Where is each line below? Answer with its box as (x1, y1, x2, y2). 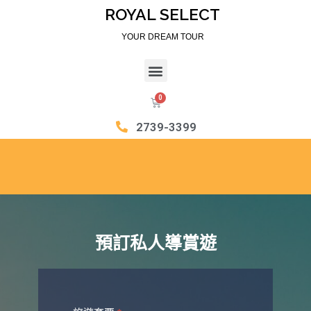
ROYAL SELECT (105, 5, 220, 24)
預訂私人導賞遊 (94, 233, 217, 253)
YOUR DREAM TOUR (121, 32, 204, 42)
